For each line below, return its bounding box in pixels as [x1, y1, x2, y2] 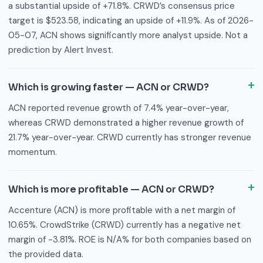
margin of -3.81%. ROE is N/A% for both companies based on [8, 233, 251, 245]
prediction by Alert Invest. [8, 43, 113, 56]
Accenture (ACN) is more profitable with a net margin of [8, 204, 235, 216]
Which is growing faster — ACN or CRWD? [8, 80, 209, 93]
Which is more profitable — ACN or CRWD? [8, 183, 214, 195]
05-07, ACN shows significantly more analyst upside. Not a [8, 29, 248, 41]
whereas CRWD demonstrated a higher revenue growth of [8, 116, 244, 129]
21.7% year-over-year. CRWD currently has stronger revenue [8, 131, 251, 143]
